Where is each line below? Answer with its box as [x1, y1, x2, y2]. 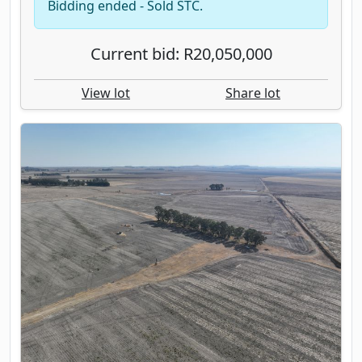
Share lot [225, 83, 280, 102]
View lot [82, 83, 130, 102]
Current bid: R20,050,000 [90, 42, 272, 65]
